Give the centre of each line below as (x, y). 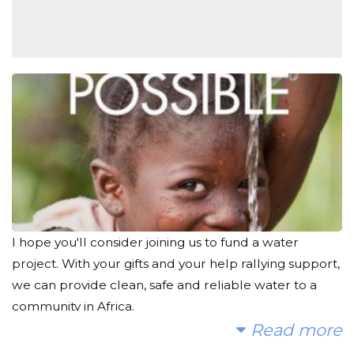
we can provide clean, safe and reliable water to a (164, 284)
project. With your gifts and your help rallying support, (176, 263)
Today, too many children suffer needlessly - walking (171, 345)
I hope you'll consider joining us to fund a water (155, 242)
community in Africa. (73, 306)
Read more (294, 330)
